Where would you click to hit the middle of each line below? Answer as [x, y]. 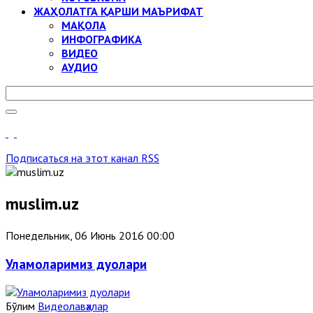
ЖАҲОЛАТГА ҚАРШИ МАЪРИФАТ [118, 11]
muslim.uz [42, 203]
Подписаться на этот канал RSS [82, 158]
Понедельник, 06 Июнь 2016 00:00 [90, 235]
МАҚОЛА [84, 25]
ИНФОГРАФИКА [102, 39]
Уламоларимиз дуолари [76, 264]
